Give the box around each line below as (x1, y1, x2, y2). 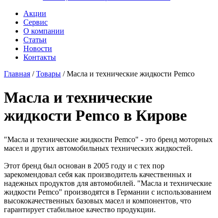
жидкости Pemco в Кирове (4, 107, 187, 125)
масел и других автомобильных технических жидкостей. (4, 144, 193, 152)
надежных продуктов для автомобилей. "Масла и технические (4, 179, 212, 187)
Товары (36, 69, 61, 78)
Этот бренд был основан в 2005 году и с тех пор (4, 161, 164, 170)
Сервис (23, 18, 48, 26)
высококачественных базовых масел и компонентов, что (4, 196, 191, 205)
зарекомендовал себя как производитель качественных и (4, 170, 192, 179)
